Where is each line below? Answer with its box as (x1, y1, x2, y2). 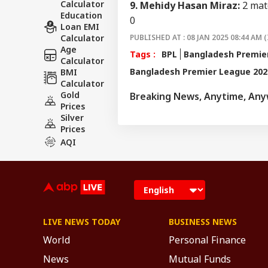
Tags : (130, 48, 156, 60)
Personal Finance (169, 233, 246, 246)
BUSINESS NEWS (169, 215, 237, 227)
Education (60, 9, 102, 21)
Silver (60, 111, 84, 123)
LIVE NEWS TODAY (43, 215, 120, 227)
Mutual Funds (169, 252, 231, 266)
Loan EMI (60, 20, 99, 32)
